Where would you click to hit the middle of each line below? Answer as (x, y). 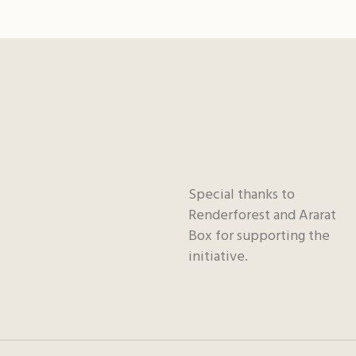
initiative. (218, 257)
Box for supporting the (259, 237)
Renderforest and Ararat (262, 216)
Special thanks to (241, 195)
